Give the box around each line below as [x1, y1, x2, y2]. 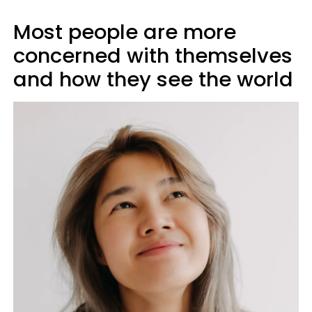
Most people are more [13, 18, 236, 46]
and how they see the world [13, 65, 293, 93]
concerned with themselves [13, 42, 292, 70]
